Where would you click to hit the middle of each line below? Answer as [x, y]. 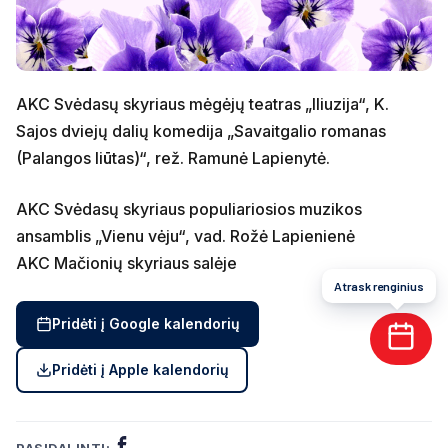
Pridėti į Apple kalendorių [140, 370]
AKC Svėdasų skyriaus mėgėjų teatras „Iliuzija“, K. [202, 103]
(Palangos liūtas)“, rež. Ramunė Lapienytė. [173, 157]
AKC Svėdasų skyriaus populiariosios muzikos [189, 208]
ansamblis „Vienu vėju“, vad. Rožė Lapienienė [185, 235]
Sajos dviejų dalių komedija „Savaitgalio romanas [201, 130]
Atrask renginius [379, 286]
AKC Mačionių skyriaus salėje [126, 262]
